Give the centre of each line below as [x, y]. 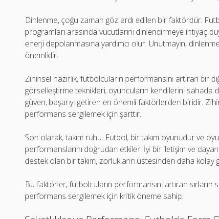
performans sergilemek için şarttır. [83, 114]
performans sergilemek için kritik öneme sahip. [104, 196]
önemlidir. [42, 55]
